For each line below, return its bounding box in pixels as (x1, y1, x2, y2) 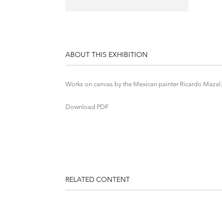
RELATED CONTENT (65, 174, 130, 184)
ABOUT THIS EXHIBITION (65, 50, 148, 59)
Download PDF (65, 103, 109, 111)
